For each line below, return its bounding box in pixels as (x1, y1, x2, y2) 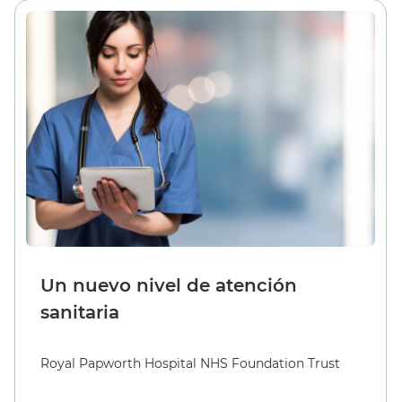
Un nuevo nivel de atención (40, 274, 297, 296)
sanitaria (40, 301, 119, 323)
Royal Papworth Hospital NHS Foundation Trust (40, 354, 340, 371)
